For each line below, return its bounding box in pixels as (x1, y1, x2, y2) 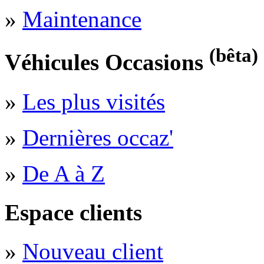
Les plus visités (22, 88, 165, 114)
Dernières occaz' (22, 124, 173, 150)
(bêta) (209, 45, 258, 67)
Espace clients (5, 200, 142, 225)
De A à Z (22, 160, 105, 186)
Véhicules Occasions (5, 49, 209, 75)
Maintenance (22, 6, 141, 32)
